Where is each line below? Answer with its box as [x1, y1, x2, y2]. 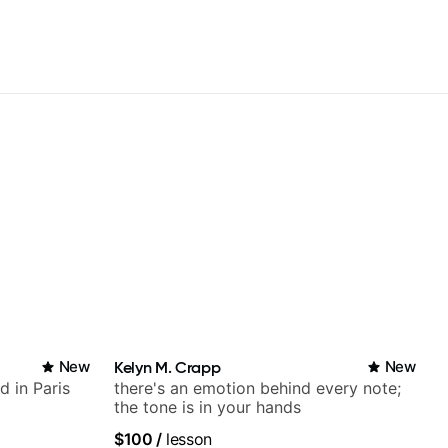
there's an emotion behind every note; [114, 378, 401, 398]
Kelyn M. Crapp [114, 357, 221, 377]
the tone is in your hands [114, 397, 301, 417]
